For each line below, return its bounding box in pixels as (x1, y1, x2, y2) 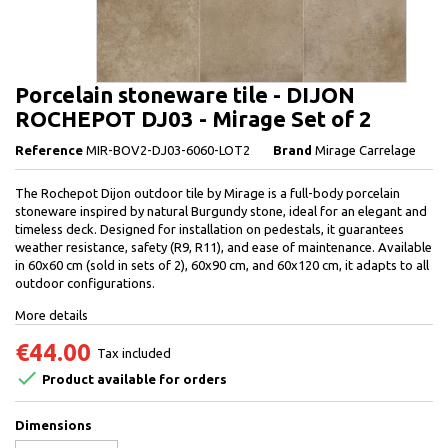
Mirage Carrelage (315, 143, 416, 158)
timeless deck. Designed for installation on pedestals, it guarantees (15, 222, 404, 237)
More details (15, 308, 88, 323)
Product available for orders (39, 372, 227, 387)
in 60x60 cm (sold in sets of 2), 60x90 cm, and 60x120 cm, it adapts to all (15, 258, 429, 273)
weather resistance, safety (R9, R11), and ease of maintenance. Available (15, 240, 432, 255)
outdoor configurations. (15, 276, 155, 291)
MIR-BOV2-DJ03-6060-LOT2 (86, 143, 250, 158)
